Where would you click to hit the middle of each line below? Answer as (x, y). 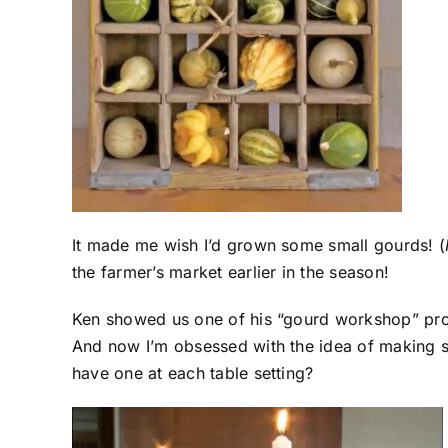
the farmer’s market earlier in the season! (231, 272)
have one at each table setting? (193, 373)
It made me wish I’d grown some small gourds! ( (259, 245)
